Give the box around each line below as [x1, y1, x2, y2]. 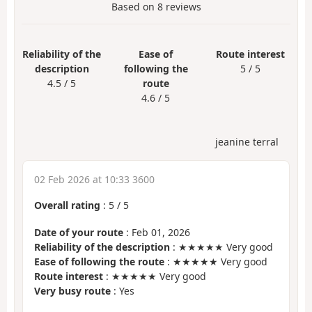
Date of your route [34, 225, 123, 239]
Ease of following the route [34, 254, 164, 268]
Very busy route [34, 283, 111, 297]
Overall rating [34, 198, 100, 212]
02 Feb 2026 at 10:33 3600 [34, 173, 155, 187]
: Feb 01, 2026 [123, 225, 190, 239]
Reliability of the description [34, 240, 170, 253]
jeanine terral [215, 135, 279, 149]
